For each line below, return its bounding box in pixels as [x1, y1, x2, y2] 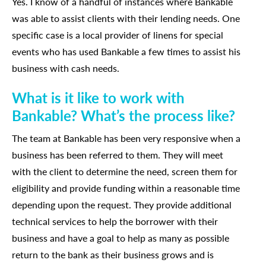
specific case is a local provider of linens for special [12, 28, 223, 42]
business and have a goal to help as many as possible [12, 231, 229, 245]
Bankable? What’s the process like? [12, 105, 235, 125]
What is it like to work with [12, 87, 185, 107]
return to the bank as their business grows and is [12, 248, 214, 261]
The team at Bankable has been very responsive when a [12, 131, 240, 145]
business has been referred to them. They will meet [12, 148, 223, 161]
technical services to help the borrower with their [12, 214, 218, 228]
